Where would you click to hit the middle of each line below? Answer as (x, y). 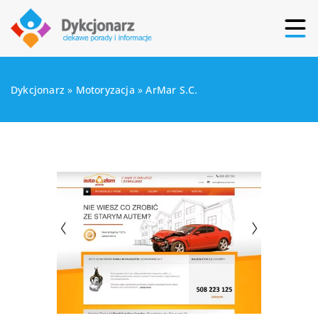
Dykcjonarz (38, 90)
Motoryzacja (105, 90)
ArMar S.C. (172, 90)
